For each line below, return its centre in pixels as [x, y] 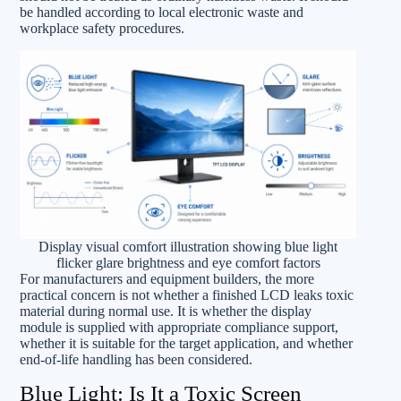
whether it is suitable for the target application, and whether [186, 343]
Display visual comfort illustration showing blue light [188, 246]
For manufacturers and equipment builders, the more [167, 278]
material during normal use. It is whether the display [166, 311]
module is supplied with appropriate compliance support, [179, 327]
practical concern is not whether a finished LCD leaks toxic [187, 294]
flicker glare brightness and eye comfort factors [188, 262]
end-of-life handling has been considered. [136, 359]
